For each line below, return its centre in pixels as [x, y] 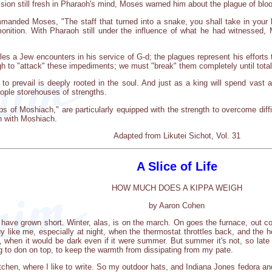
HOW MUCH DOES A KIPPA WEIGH [177, 188]
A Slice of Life [177, 166]
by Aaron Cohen [177, 205]
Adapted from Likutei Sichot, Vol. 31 [177, 135]
